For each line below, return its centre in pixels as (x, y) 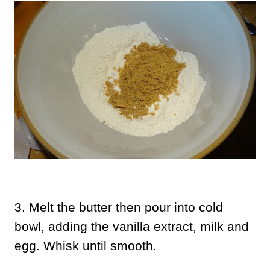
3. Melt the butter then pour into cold (119, 207)
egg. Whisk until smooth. (86, 246)
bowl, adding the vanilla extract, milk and (132, 227)
